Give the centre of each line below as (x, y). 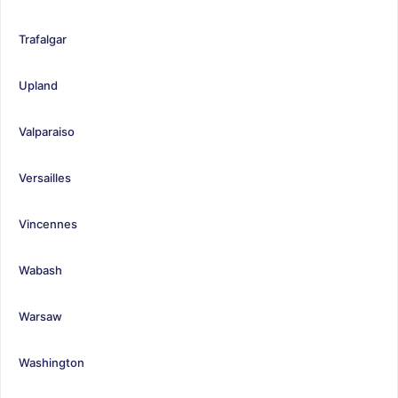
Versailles (45, 177)
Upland (38, 85)
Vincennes (48, 223)
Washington (52, 362)
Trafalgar (43, 39)
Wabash (40, 270)
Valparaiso (47, 131)
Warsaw (40, 316)
